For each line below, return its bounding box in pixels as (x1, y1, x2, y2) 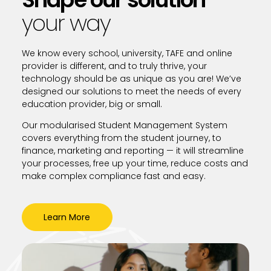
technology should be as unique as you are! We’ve (21, 72, 241, 85)
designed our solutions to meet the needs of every (21, 85, 241, 97)
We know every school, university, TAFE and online (21, 47, 232, 59)
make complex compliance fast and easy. (21, 170, 206, 183)
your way (21, 7, 111, 39)
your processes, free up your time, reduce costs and (21, 157, 248, 170)
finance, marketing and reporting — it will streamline (21, 145, 244, 157)
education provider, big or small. (21, 97, 165, 110)
